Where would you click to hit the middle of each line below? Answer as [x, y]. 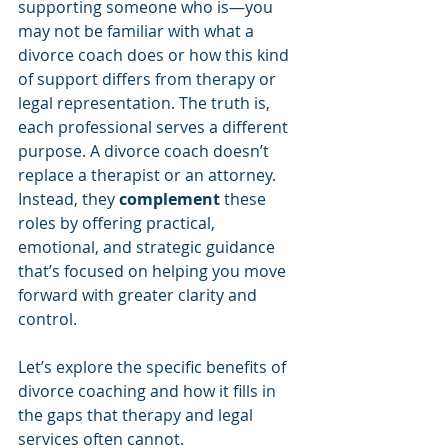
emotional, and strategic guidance [148, 246]
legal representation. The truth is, [146, 102]
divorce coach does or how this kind [155, 54]
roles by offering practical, [118, 222]
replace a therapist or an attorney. [149, 174]
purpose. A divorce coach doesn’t [145, 150]
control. [47, 318]
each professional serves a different [155, 126]
